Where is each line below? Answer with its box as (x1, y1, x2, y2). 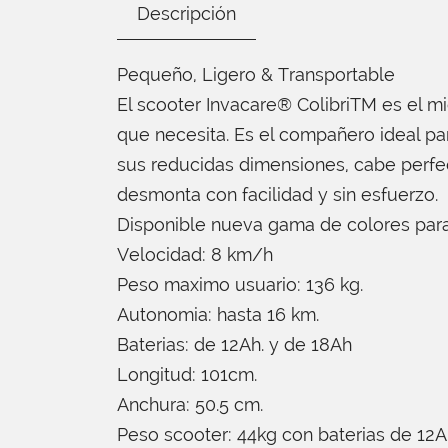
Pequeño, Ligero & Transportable (117, 64, 395, 86)
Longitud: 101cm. (117, 364, 257, 386)
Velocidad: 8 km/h (117, 244, 273, 266)
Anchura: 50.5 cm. (117, 394, 263, 416)
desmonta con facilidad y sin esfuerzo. (117, 184, 438, 206)
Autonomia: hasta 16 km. (117, 304, 319, 326)
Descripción (137, 3, 236, 25)
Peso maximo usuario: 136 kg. (117, 274, 363, 296)
